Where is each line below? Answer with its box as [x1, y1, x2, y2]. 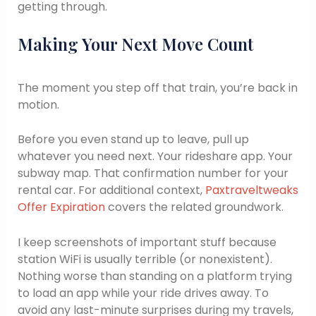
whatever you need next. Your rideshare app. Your [17, 148, 293, 165]
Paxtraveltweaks [205, 182, 298, 199]
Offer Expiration [17, 199, 105, 216]
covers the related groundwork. [104, 199, 284, 216]
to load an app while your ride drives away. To [17, 284, 269, 301]
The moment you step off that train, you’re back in [17, 79, 298, 96]
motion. [17, 96, 59, 113]
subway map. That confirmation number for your [17, 165, 288, 182]
